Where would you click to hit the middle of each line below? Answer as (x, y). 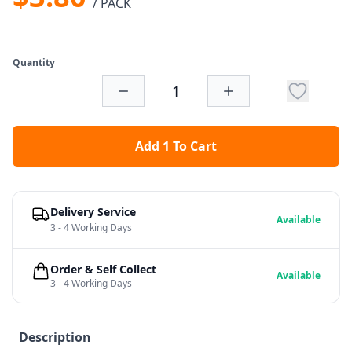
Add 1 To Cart (176, 147)
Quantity (34, 63)
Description (55, 337)
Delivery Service (93, 212)
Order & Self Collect (103, 269)
